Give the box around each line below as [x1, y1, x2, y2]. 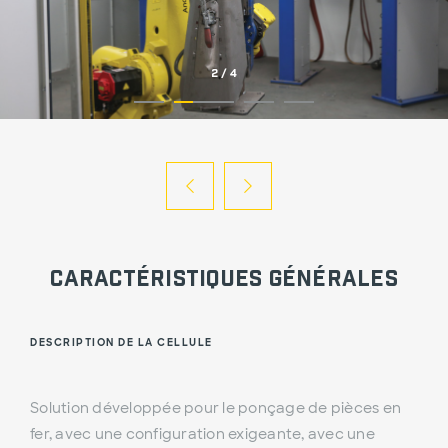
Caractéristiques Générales [50, 263, 398, 290]
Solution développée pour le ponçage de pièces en [30, 399, 401, 418]
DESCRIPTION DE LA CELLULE [30, 336, 213, 350]
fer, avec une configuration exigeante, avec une [30, 425, 375, 444]
